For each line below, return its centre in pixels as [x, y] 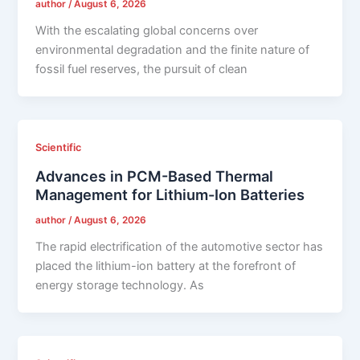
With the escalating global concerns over [147, 31]
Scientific [59, 147]
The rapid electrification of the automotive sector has [180, 247]
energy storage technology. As [120, 286]
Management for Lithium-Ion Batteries [170, 194]
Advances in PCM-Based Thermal [155, 176]
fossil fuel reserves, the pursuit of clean [142, 70]
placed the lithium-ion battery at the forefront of [166, 266]
